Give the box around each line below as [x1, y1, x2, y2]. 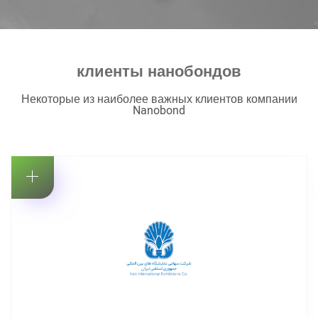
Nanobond [133, 102, 185, 121]
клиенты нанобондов [77, 59, 241, 85]
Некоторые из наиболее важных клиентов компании [21, 90, 297, 109]
